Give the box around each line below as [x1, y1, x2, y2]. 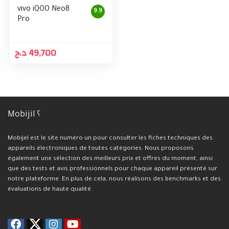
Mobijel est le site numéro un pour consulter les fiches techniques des [8, 135, 213, 142]
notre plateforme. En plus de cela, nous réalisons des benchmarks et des [8, 176, 221, 183]
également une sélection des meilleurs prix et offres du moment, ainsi [8, 155, 213, 163]
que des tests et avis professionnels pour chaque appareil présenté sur [8, 166, 217, 173]
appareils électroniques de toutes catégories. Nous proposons [8, 145, 194, 152]
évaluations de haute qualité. [8, 186, 93, 193]
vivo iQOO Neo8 [17, 6, 70, 14]
